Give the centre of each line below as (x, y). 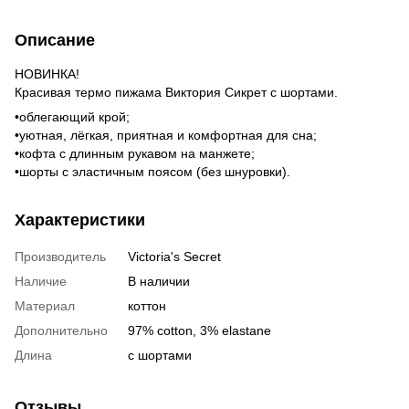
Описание (55, 40)
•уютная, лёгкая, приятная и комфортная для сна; (166, 135)
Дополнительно (61, 330)
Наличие (41, 281)
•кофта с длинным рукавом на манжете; (135, 153)
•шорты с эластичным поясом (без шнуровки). (152, 171)
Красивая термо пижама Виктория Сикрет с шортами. (176, 92)
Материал (45, 305)
